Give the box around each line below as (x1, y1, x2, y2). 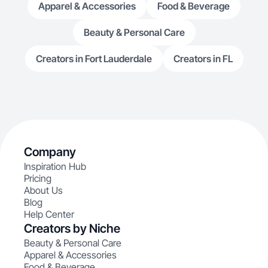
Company (24, 145, 76, 159)
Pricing (24, 172, 51, 184)
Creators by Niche (24, 221, 120, 236)
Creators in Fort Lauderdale (35, 53, 152, 65)
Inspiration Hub (24, 160, 86, 172)
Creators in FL (173, 53, 233, 65)
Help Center (24, 208, 74, 220)
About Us (24, 184, 63, 196)
